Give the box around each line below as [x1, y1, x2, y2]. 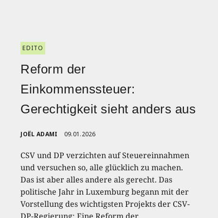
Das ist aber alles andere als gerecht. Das [20, 174, 173, 185]
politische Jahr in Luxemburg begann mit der [20, 186, 189, 197]
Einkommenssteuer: [20, 81, 135, 96]
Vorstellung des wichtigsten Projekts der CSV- [20, 198, 190, 209]
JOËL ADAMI [20, 129, 58, 138]
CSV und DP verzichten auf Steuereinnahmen [20, 149, 190, 161]
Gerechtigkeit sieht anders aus [20, 101, 196, 116]
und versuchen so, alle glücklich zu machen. [20, 162, 183, 173]
